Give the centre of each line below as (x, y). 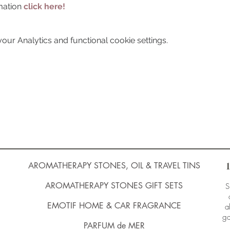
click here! (44, 6)
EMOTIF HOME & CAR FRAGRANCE (114, 206)
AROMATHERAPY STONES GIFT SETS (114, 186)
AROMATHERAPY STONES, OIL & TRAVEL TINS (114, 166)
